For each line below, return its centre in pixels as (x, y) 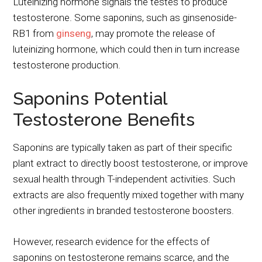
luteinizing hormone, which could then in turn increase (127, 49)
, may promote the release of (154, 33)
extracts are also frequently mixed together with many (129, 194)
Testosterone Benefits (104, 119)
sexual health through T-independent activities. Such (124, 179)
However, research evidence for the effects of (112, 241)
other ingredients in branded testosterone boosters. (124, 210)
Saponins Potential (90, 98)
